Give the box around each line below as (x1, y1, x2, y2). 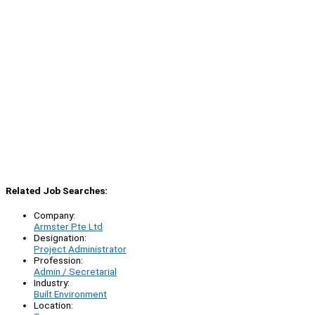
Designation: (34, 231, 86, 243)
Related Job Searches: (6, 185, 108, 197)
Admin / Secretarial (34, 265, 117, 277)
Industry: (34, 276, 70, 288)
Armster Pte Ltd (34, 220, 103, 232)
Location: (34, 299, 73, 311)
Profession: (34, 254, 83, 266)
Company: (34, 209, 75, 221)
